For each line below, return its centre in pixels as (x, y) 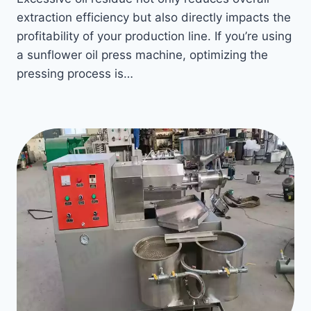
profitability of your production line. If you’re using (154, 36)
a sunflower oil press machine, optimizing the (142, 55)
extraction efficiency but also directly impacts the (154, 17)
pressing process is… (75, 74)
